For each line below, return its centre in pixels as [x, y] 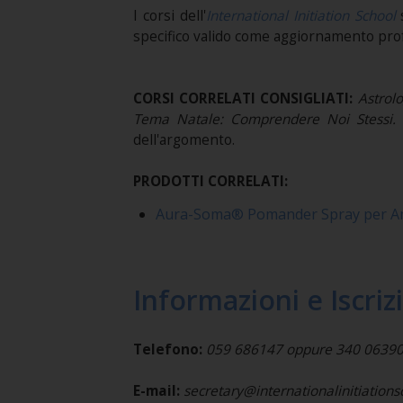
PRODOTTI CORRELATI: [210, 181]
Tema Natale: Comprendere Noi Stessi [262, 119]
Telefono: [167, 349]
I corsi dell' [169, 16]
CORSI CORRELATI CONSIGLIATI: [245, 99]
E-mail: [156, 391]
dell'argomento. [184, 140]
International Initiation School [300, 16]
